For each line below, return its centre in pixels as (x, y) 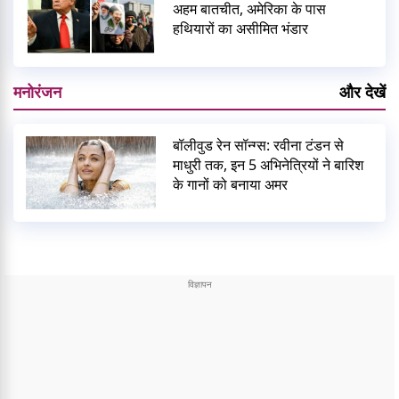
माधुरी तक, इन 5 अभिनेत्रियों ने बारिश (269, 164)
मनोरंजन (37, 91)
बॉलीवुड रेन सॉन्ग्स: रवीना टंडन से (259, 145)
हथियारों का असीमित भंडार (241, 29)
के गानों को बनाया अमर (231, 184)
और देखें (362, 91)
